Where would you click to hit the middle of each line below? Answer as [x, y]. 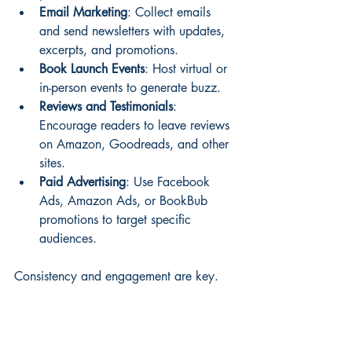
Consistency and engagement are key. [118, 277]
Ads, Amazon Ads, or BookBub [125, 201]
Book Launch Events [92, 69]
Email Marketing [83, 13]
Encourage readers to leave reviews [136, 126]
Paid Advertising [82, 182]
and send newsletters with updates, [134, 31]
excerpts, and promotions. [109, 50]
